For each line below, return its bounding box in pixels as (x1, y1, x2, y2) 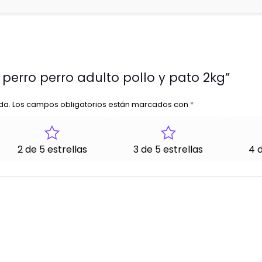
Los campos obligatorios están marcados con (12, 98, 190, 110)
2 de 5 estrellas (17, 142, 87, 156)
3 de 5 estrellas (133, 142, 203, 156)
